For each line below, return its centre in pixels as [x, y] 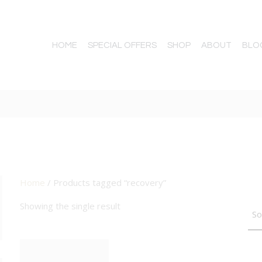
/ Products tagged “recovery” [106, 183]
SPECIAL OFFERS [123, 45]
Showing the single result [70, 206]
